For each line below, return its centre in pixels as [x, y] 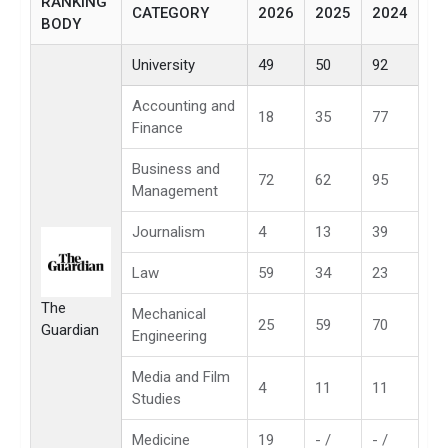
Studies [156, 398]
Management [175, 190]
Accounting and [183, 105]
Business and [176, 168]
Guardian [70, 329]
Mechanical [169, 313]
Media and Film [181, 376]
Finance [157, 127]
